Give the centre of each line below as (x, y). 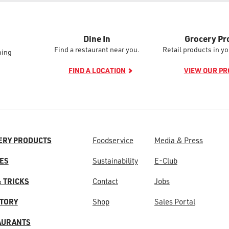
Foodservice (113, 140)
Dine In (97, 38)
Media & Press (178, 140)
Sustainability (115, 161)
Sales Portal (175, 201)
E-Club (166, 161)
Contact (105, 181)
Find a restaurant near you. (97, 49)
